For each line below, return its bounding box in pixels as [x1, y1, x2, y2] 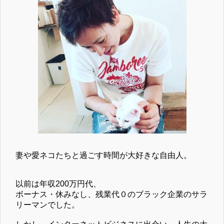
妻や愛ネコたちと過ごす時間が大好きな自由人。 [15, 150, 191, 159]
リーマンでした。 [15, 200, 79, 209]
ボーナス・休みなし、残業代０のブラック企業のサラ [15, 189, 207, 198]
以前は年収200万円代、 [15, 179, 101, 188]
